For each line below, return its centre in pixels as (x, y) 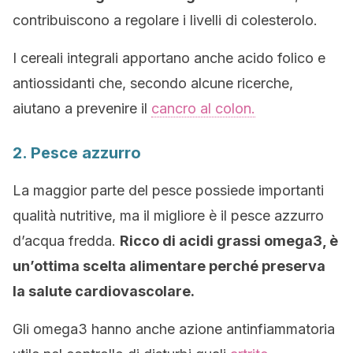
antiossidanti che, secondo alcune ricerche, (155, 83)
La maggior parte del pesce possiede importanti (168, 190)
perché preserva (267, 266)
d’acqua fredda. (66, 241)
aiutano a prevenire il (82, 108)
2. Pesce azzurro (77, 153)
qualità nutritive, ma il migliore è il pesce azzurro (168, 216)
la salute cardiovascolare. (104, 291)
